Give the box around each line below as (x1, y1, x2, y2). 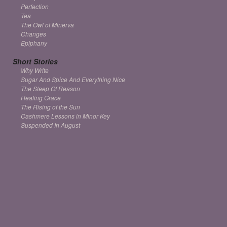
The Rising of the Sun (20, 102, 80, 111)
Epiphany (20, 39, 47, 47)
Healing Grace (20, 93, 61, 102)
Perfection (20, 2, 49, 11)
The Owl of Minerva (20, 20, 74, 29)
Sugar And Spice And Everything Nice (20, 75, 125, 84)
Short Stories (13, 56, 58, 66)
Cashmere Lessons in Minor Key (20, 111, 110, 120)
